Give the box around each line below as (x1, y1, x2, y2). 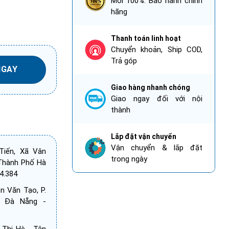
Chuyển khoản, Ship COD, (111, 45, 202, 55)
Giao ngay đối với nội (111, 94, 202, 104)
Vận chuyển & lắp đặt (111, 143, 202, 153)
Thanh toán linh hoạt (111, 34, 181, 43)
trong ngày (111, 154, 147, 164)
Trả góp (111, 56, 137, 66)
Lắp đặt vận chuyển (111, 132, 176, 141)
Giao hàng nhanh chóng (111, 83, 190, 92)
